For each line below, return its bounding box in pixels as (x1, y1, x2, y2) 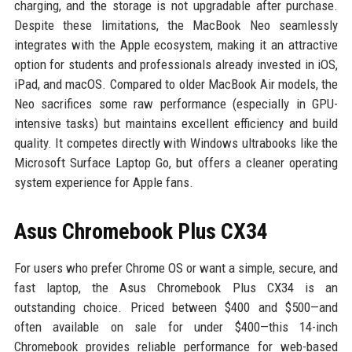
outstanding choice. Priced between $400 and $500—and (13, 299, 339, 315)
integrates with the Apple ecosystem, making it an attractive (13, 36, 339, 53)
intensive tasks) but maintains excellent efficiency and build (13, 115, 339, 131)
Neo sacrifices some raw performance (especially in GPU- (13, 95, 339, 112)
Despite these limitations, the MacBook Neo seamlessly (13, 16, 339, 33)
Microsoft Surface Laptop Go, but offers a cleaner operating (13, 154, 339, 170)
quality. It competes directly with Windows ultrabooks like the (13, 134, 339, 151)
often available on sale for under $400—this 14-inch (13, 318, 339, 335)
